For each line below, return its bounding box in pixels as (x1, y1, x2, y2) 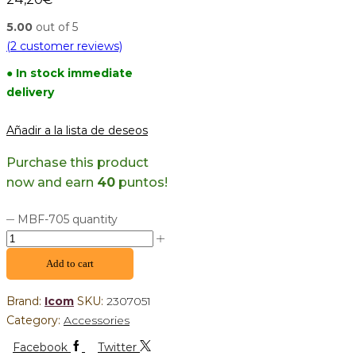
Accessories (64, 313, 130, 328)
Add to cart (46, 257, 94, 270)
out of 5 (33, 19, 78, 34)
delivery (6, 84, 54, 99)
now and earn (6, 174, 97, 190)
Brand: (6, 294, 44, 309)
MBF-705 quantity (17, 212, 118, 227)
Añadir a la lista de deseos (6, 122, 148, 137)
